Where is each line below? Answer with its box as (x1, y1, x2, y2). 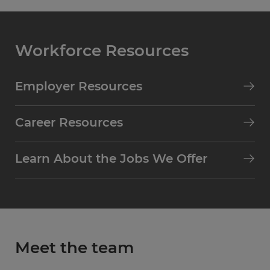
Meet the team (15, 238, 134, 257)
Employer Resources (15, 79, 142, 93)
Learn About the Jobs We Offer (15, 151, 207, 166)
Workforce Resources (15, 41, 189, 60)
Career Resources (15, 115, 123, 130)
